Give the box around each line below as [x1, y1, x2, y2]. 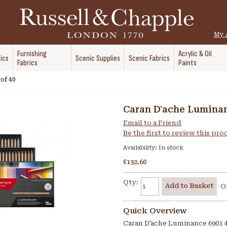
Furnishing [17, 49, 47, 59]
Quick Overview [123, 206, 187, 215]
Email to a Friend [123, 119, 181, 127]
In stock [159, 144, 183, 151]
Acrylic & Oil [178, 49, 212, 59]
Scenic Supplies [75, 54, 120, 63]
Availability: [123, 144, 159, 151]
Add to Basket [165, 182, 213, 190]
